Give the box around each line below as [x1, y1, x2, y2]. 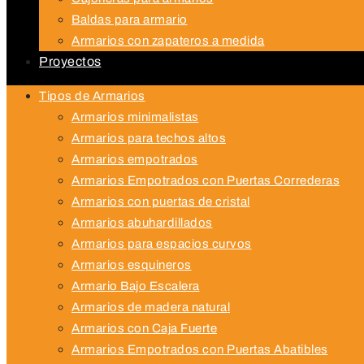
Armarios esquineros [71, 258, 192, 271]
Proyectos [39, 54, 102, 68]
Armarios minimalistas [71, 110, 199, 123]
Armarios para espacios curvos [71, 237, 252, 250]
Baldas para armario [71, 13, 188, 26]
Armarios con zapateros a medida [71, 34, 265, 47]
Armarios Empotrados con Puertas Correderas [71, 174, 340, 187]
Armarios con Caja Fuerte [71, 322, 217, 335]
